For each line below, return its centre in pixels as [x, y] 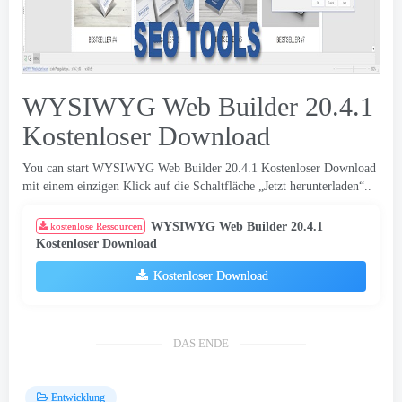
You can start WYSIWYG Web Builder [122, 168]
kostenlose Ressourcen [97, 226]
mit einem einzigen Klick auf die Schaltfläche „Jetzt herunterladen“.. [197, 186]
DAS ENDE [201, 344]
